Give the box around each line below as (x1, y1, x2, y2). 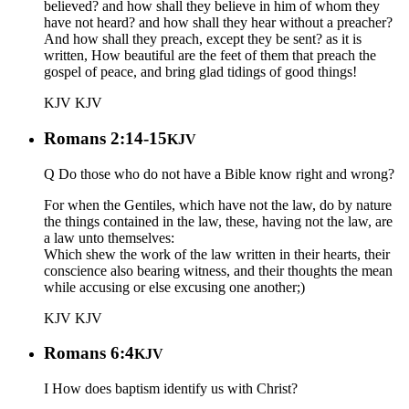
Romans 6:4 (44, 343, 134, 363)
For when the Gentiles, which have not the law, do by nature (44, 196, 392, 213)
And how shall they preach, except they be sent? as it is (44, 31, 362, 47)
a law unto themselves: (44, 229, 174, 246)
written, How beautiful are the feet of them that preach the (44, 47, 376, 64)
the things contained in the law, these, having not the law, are (44, 213, 393, 229)
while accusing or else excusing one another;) (44, 278, 305, 295)
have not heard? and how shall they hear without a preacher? (44, 15, 393, 31)
